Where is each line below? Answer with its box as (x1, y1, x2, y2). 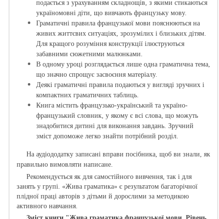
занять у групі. (17, 183, 62, 191)
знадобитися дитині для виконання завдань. (36, 122, 168, 130)
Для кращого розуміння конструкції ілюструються (36, 40, 184, 48)
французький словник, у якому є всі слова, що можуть (36, 112, 198, 120)
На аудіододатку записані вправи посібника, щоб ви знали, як (26, 151, 210, 158)
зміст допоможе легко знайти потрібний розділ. (36, 132, 180, 140)
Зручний (168, 122, 194, 130)
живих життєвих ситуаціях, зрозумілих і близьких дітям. (36, 30, 206, 38)
